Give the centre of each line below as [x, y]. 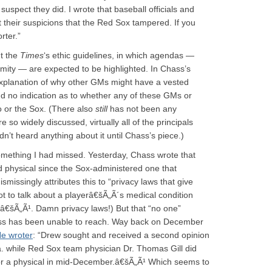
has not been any [142, 109]
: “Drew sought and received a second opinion [121, 235]
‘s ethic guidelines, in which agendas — [119, 55]
